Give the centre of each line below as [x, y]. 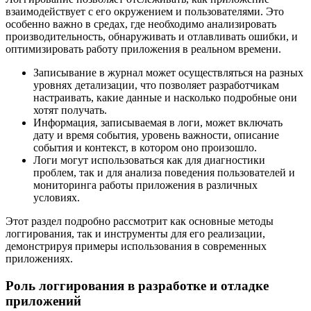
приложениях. [39, 259]
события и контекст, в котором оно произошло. [145, 148]
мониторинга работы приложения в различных [145, 185]
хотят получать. [70, 110]
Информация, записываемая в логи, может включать [158, 123]
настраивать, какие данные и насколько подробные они [165, 98]
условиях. [57, 198]
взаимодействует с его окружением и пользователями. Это [145, 12]
